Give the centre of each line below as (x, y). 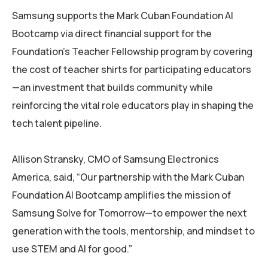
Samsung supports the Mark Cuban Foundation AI (123, 16)
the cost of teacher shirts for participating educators (132, 70)
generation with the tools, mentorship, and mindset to (133, 231)
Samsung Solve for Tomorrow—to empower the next (130, 213)
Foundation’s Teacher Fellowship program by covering (132, 52)
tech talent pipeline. (57, 124)
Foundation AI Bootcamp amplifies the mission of (121, 195)
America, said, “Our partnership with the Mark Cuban (128, 177)
